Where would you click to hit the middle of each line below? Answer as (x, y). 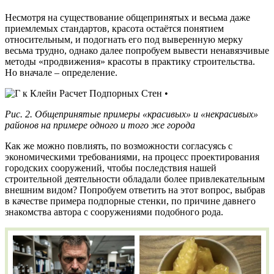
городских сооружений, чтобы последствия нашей (111, 168)
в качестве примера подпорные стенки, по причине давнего (130, 201)
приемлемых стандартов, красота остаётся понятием (114, 28)
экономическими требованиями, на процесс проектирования (132, 157)
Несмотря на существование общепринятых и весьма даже (128, 17)
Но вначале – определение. (61, 72)
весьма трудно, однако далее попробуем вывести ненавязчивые (137, 50)
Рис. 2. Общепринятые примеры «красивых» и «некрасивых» (131, 114)
